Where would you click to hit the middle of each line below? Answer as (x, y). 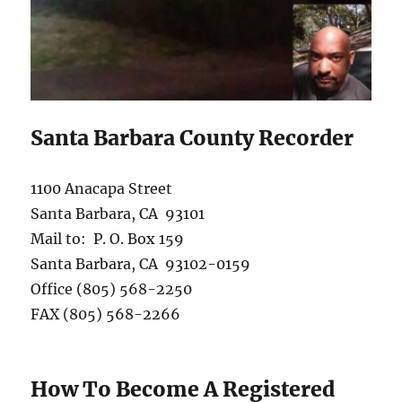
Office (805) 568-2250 (112, 288)
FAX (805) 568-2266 (106, 314)
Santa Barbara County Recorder (192, 137)
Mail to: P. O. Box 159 (108, 238)
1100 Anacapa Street (102, 188)
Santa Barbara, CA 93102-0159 (141, 263)
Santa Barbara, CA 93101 (118, 213)
